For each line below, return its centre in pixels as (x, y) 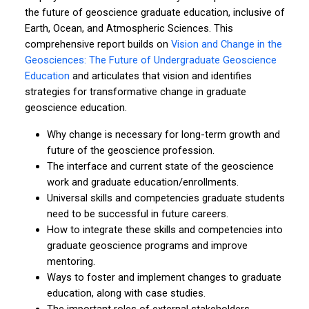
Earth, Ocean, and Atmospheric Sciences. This (129, 28)
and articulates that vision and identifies (161, 76)
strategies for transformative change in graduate (136, 91)
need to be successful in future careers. (138, 213)
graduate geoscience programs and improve (147, 245)
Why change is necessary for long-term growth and (163, 134)
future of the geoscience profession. (131, 150)
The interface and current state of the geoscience (160, 166)
